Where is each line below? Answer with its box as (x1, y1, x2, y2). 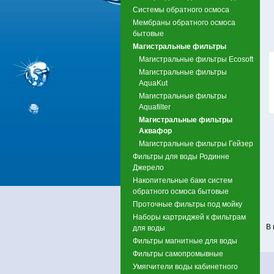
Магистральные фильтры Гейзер (139, 139, 253, 148)
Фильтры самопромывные (133, 249, 223, 258)
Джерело (133, 163, 164, 172)
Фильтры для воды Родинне (133, 152, 229, 161)
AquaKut (139, 78, 168, 87)
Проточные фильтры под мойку (133, 199, 242, 209)
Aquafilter (139, 102, 171, 111)
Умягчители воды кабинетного (133, 262, 238, 271)
